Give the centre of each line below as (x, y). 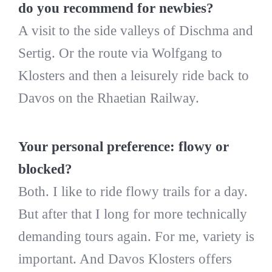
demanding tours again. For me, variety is (136, 237)
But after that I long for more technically (132, 214)
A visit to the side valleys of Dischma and (135, 31)
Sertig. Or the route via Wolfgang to (120, 53)
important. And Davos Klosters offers (125, 259)
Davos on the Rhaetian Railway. (108, 98)
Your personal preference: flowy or (123, 147)
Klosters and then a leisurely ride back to (133, 76)
